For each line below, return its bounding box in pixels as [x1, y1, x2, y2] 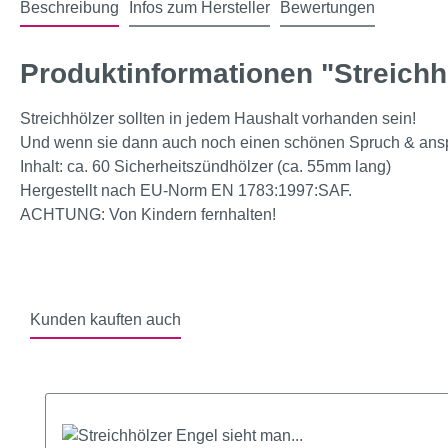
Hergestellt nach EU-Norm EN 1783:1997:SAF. [20, 182, 352, 199]
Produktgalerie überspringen [44, 371, 246, 388]
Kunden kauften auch [30, 311, 181, 328]
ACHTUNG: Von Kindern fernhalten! [20, 206, 276, 223]
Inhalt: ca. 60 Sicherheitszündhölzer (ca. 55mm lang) [20, 158, 391, 175]
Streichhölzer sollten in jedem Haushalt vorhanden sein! [20, 110, 416, 127]
